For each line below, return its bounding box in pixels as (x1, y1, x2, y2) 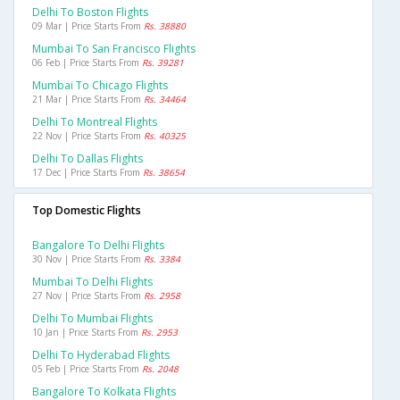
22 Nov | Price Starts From (32, 129, 144, 143)
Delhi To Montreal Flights (32, 114, 157, 130)
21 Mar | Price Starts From (32, 93, 144, 106)
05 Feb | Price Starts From (32, 362, 142, 376)
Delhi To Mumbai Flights (32, 311, 153, 327)
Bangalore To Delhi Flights (32, 237, 164, 254)
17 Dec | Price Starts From (32, 166, 143, 179)
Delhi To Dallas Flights (32, 151, 143, 167)
